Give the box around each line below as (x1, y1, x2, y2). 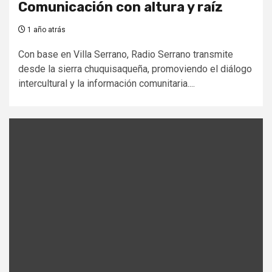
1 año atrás (25, 25, 66, 34)
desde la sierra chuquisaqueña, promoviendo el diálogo (18, 63, 252, 75)
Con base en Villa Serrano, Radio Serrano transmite (18, 48, 233, 60)
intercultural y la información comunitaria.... (18, 77, 195, 89)
